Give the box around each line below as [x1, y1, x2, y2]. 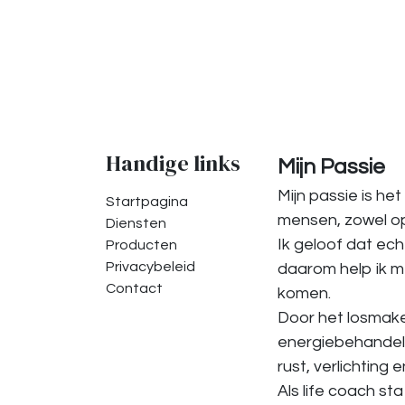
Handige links [106, 148, 240, 178]
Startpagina [106, 194, 188, 209]
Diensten [106, 216, 166, 231]
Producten [106, 238, 177, 252]
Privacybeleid [106, 259, 195, 274]
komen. [278, 285, 331, 302]
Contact [106, 281, 163, 296]
